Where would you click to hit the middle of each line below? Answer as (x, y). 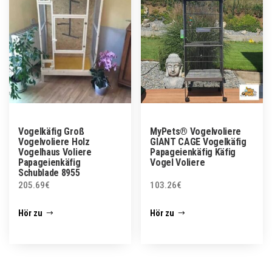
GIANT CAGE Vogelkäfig (198, 142)
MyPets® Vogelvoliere (195, 132)
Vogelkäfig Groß (51, 132)
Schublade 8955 (49, 173)
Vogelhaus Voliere (55, 152)
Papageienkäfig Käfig (193, 152)
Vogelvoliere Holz (54, 142)
